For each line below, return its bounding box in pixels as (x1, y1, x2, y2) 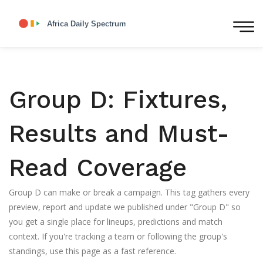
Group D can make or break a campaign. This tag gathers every (9, 187, 249, 198)
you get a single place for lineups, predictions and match (9, 216, 222, 227)
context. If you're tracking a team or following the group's (9, 231, 227, 242)
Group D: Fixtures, (9, 85, 227, 114)
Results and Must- (9, 119, 230, 148)
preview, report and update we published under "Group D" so (9, 201, 241, 213)
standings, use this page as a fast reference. (9, 245, 176, 257)
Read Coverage (9, 153, 187, 182)
